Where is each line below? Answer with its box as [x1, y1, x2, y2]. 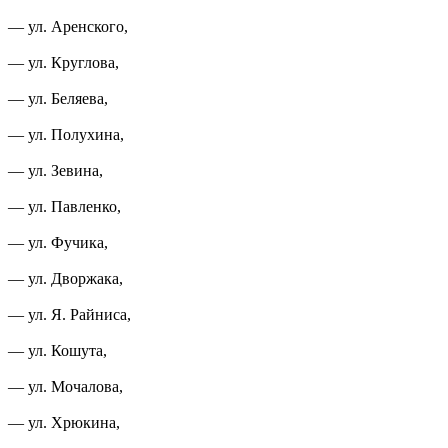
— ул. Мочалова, [8, 377, 123, 395]
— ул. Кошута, [8, 341, 107, 359]
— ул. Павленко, [8, 197, 121, 215]
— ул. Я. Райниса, [8, 305, 131, 323]
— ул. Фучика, [8, 233, 108, 251]
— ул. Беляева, [8, 89, 108, 107]
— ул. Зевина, [8, 161, 103, 179]
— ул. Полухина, [8, 125, 124, 143]
